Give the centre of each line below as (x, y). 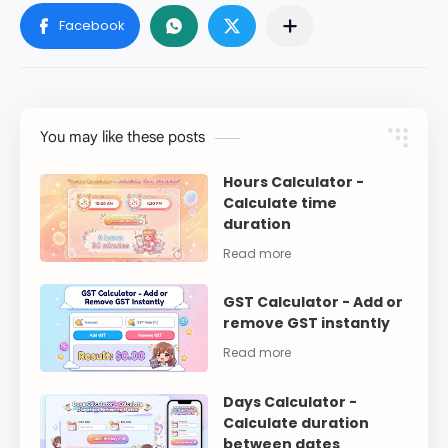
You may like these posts (122, 136)
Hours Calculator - (294, 181)
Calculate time (280, 202)
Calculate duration (296, 422)
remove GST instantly (307, 323)
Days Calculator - (290, 401)
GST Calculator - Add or (313, 302)
